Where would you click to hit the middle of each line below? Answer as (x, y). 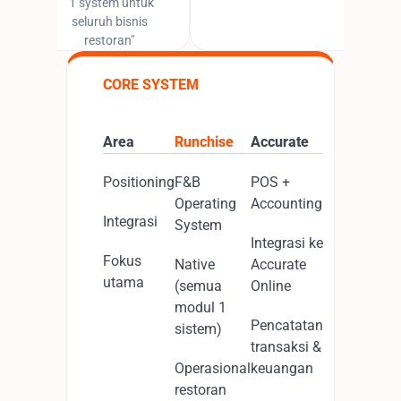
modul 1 (200, 307)
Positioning (139, 182)
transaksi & (286, 347)
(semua (198, 286)
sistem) (198, 329)
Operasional (213, 368)
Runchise (204, 142)
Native (195, 264)
